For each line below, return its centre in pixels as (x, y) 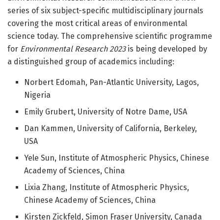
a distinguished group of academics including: (92, 61)
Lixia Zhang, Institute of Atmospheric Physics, (107, 187)
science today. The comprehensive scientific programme (110, 36)
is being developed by (166, 49)
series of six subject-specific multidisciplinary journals (105, 10)
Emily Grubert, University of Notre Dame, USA (107, 111)
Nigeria (40, 95)
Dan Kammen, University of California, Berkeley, (111, 128)
